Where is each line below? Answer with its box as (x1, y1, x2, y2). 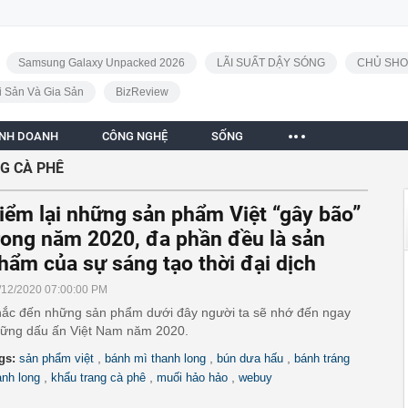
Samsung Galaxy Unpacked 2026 (17, 56, 185, 69)
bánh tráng (294, 352, 350, 365)
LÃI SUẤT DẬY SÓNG (216, 56, 325, 69)
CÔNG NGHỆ (102, 129, 168, 143)
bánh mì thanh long (105, 352, 206, 365)
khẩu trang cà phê (51, 371, 146, 384)
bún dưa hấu (217, 352, 283, 365)
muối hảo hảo (157, 371, 228, 384)
